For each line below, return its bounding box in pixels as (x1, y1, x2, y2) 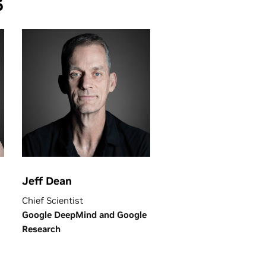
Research (22, 223, 63, 235)
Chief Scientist (22, 195, 83, 206)
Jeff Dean (22, 174, 72, 188)
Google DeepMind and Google (22, 209, 147, 220)
